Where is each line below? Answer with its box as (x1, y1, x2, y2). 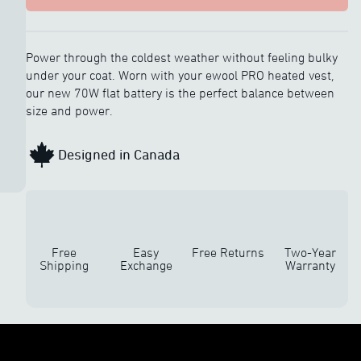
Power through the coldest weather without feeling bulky (26, 50, 338, 64)
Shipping (39, 258, 89, 272)
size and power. (26, 103, 113, 118)
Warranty (285, 258, 335, 272)
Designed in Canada (58, 146, 180, 162)
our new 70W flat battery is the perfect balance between (26, 85, 334, 100)
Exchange (119, 258, 172, 272)
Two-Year (284, 245, 336, 259)
